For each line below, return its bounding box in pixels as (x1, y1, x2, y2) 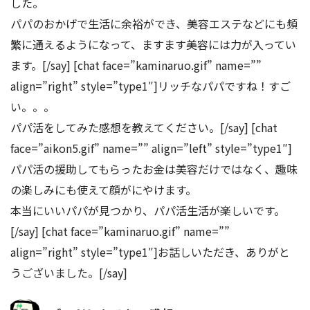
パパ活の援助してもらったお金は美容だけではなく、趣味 (10, 160, 298, 177)
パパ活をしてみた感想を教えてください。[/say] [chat (10, 118, 277, 136)
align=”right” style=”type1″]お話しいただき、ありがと (10, 243, 290, 260)
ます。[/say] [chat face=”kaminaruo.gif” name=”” (10, 56, 262, 73)
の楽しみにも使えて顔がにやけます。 (10, 181, 197, 198)
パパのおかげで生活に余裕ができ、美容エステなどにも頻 (10, 15, 298, 32)
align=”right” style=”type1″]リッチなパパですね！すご (10, 77, 291, 94)
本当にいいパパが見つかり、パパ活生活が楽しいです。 (10, 201, 285, 219)
